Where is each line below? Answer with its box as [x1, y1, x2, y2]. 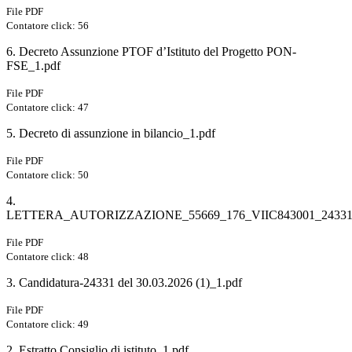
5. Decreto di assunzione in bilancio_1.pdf [6, 126, 215, 141]
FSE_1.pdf [6, 59, 60, 73]
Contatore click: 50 [6, 169, 89, 181]
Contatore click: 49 [6, 318, 89, 331]
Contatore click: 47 [6, 101, 89, 114]
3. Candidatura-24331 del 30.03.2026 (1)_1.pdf [6, 276, 242, 290]
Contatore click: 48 [6, 251, 89, 263]
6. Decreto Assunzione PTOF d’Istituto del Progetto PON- [6, 45, 296, 59]
